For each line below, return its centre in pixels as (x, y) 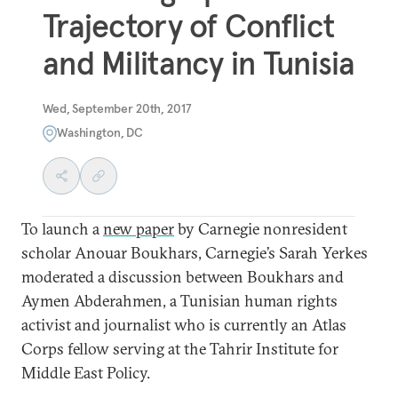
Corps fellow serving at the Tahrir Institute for (180, 348)
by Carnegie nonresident (261, 228)
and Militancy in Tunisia (199, 64)
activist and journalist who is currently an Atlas (184, 324)
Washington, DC (100, 132)
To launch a (62, 228)
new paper (139, 228)
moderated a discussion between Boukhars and (183, 276)
